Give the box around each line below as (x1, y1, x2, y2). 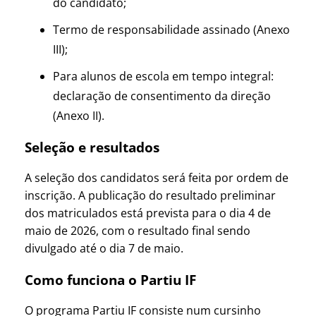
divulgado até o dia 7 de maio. (25, 241, 183, 257)
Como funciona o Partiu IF (25, 270, 196, 288)
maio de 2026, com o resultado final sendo (25, 223, 250, 239)
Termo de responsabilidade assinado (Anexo (53, 21, 290, 37)
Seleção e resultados (25, 138, 159, 157)
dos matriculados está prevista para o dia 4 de (25, 205, 271, 221)
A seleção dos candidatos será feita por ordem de (25, 170, 288, 186)
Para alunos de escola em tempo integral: (53, 68, 274, 84)
